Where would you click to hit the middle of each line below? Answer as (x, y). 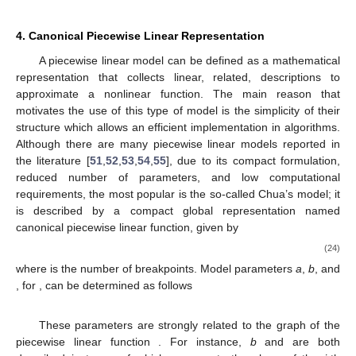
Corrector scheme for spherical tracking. (205, 221)
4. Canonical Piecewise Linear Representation (140, 264)
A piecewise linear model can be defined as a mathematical (189, 289)
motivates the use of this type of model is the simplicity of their (178, 339)
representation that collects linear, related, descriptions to (178, 306)
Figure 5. (79, 221)
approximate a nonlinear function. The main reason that (178, 322)
